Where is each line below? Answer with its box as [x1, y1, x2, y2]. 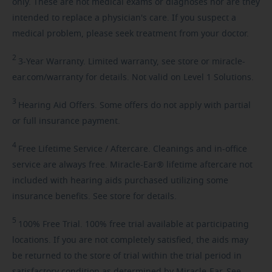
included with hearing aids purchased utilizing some [12, 176, 228, 185]
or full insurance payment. [12, 117, 120, 126]
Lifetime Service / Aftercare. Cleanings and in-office [36, 144, 247, 154]
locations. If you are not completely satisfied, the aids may [12, 236, 248, 245]
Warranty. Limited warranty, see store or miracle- [44, 57, 245, 66]
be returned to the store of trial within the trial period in [12, 251, 242, 260]
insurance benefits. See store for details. [12, 192, 177, 201]
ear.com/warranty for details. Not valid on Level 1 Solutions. [12, 73, 254, 82]
